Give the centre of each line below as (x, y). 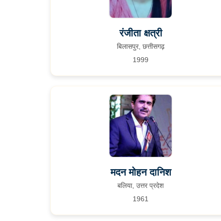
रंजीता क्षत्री (141, 33)
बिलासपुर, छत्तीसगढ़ (141, 46)
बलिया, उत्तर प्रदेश (141, 185)
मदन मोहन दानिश (141, 172)
